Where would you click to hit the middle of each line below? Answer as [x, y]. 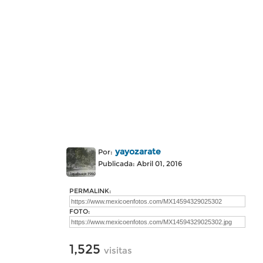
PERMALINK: [90, 191]
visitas [118, 250]
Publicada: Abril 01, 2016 [140, 163]
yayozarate [138, 151]
